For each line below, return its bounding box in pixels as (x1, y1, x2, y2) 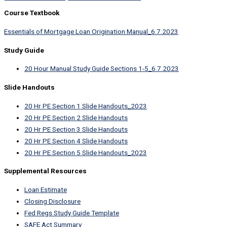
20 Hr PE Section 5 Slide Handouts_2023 (24, 148, 147, 157)
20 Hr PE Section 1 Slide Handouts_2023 (24, 101, 147, 110)
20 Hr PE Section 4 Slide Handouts (24, 136, 128, 145)
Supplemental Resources (4, 167, 87, 175)
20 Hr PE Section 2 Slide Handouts (24, 113, 128, 122)
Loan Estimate (24, 185, 67, 194)
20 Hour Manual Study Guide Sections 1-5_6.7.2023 (24, 64, 179, 73)
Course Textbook (4, 9, 60, 17)
